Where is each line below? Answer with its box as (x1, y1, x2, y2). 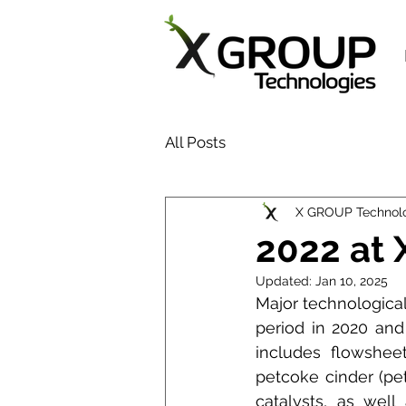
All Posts (165, 132, 226, 151)
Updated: (256, 274, 315, 288)
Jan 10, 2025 (315, 274, 388, 288)
